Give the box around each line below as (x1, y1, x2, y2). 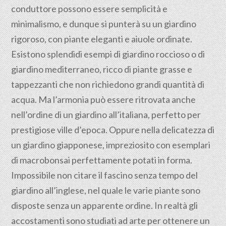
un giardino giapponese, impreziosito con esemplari (11, 139, 211, 150)
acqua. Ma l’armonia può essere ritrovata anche (11, 94, 196, 105)
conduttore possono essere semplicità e (11, 3, 168, 14)
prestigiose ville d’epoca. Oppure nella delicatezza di (11, 124, 215, 135)
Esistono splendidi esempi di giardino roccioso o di (11, 48, 205, 60)
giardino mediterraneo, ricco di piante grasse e (11, 64, 193, 75)
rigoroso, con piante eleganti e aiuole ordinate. (11, 33, 193, 44)
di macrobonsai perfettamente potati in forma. (11, 154, 193, 165)
